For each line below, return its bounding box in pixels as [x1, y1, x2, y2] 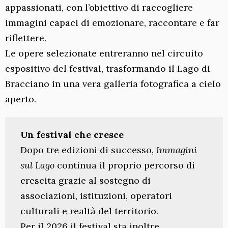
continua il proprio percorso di [54, 159, 195, 172]
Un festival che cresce [20, 129, 124, 141]
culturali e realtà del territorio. [20, 205, 158, 217]
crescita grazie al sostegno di [20, 175, 151, 187]
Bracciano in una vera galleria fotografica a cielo [5, 78, 221, 90]
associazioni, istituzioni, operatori [20, 190, 172, 202]
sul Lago [20, 159, 54, 172]
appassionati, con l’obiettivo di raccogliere [5, 2, 193, 14]
